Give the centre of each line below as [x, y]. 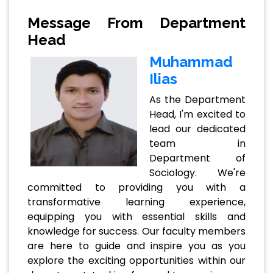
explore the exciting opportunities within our [136, 261]
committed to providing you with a [136, 188]
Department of [197, 158]
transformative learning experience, [136, 202]
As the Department [197, 100]
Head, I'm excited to [197, 115]
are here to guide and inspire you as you [136, 246]
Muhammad [191, 62]
